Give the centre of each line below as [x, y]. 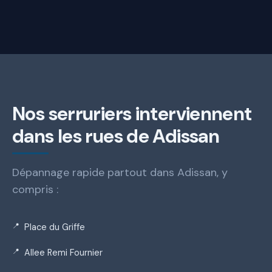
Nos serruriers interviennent [132, 114]
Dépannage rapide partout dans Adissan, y [120, 172]
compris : [35, 189]
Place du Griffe [55, 227]
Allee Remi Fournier [63, 252]
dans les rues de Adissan [116, 136]
